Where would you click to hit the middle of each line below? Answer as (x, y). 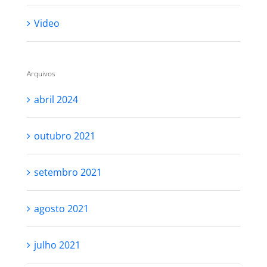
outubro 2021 (64, 136)
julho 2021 (57, 245)
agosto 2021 (61, 209)
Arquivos (41, 73)
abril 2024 (56, 100)
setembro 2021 (68, 172)
